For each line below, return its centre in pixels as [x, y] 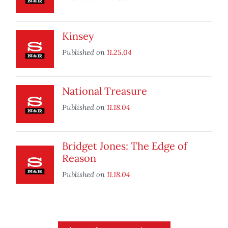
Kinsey [78, 36]
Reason [79, 158]
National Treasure [105, 91]
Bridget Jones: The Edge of [125, 146]
